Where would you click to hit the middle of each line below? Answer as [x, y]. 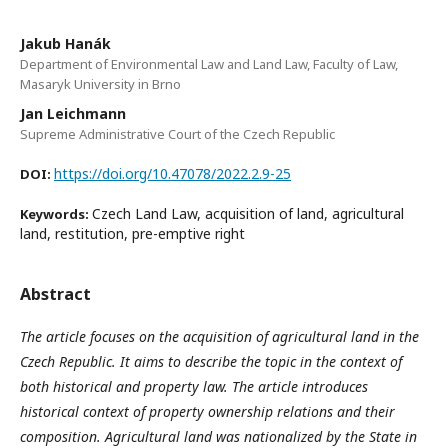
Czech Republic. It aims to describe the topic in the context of [211, 361]
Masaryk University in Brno [100, 83]
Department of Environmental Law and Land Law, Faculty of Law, [209, 63]
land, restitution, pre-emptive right [132, 233]
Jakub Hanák [65, 43]
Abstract [55, 293]
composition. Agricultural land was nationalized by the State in [218, 436]
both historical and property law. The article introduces [194, 386]
